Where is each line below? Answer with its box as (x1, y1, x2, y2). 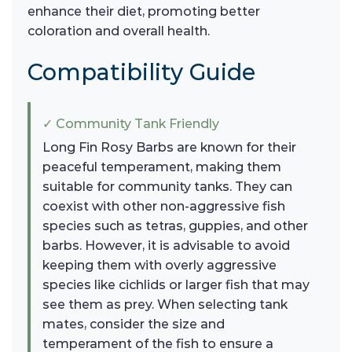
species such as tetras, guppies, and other (42, 218, 308, 234)
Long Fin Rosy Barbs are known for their (42, 140, 296, 156)
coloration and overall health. (27, 24, 210, 39)
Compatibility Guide (27, 58, 255, 86)
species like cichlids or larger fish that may (42, 277, 310, 293)
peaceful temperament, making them (42, 159, 281, 175)
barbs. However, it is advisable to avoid (42, 238, 290, 254)
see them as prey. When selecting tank (42, 297, 288, 313)
